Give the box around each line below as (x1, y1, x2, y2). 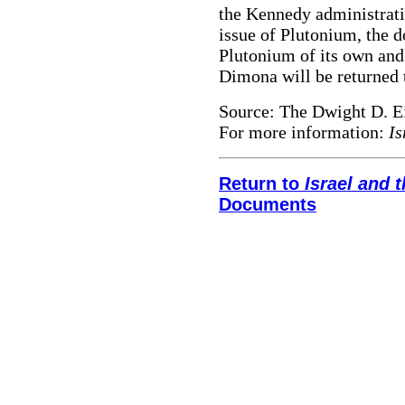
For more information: (219, 122, 389, 143)
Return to (219, 174, 305, 194)
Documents (219, 194, 316, 215)
